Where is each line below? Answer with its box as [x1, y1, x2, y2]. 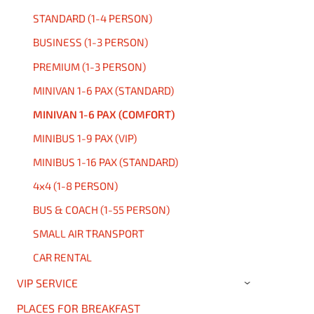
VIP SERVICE [16, 275, 78, 289]
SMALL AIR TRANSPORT [32, 227, 144, 240]
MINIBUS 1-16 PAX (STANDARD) [32, 156, 178, 168]
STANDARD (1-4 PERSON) [32, 12, 152, 25]
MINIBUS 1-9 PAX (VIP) [32, 131, 137, 144]
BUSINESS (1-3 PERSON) [32, 36, 148, 49]
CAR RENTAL [32, 251, 92, 264]
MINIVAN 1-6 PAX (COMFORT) [32, 107, 175, 121]
